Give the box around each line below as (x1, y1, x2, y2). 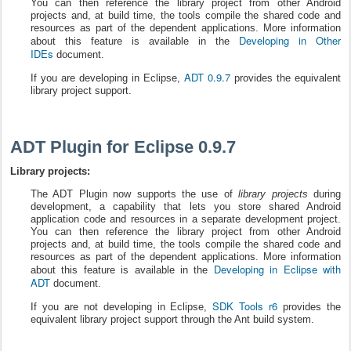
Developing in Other (239, 33, 341, 48)
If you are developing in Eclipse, (31, 72, 184, 84)
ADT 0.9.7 (184, 70, 230, 85)
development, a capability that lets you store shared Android (31, 201, 341, 212)
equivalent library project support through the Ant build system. (31, 313, 314, 325)
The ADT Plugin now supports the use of (31, 188, 239, 200)
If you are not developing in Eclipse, (31, 301, 213, 313)
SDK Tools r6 (212, 299, 278, 313)
